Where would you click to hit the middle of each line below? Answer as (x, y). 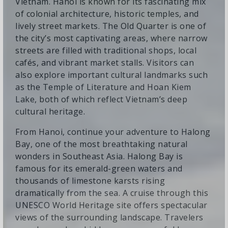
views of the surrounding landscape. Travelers (109, 217)
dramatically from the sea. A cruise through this (112, 193)
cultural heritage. (50, 111)
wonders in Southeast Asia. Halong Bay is (99, 156)
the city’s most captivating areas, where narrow (111, 38)
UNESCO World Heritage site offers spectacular (111, 205)
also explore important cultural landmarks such (111, 75)
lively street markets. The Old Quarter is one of (111, 26)
